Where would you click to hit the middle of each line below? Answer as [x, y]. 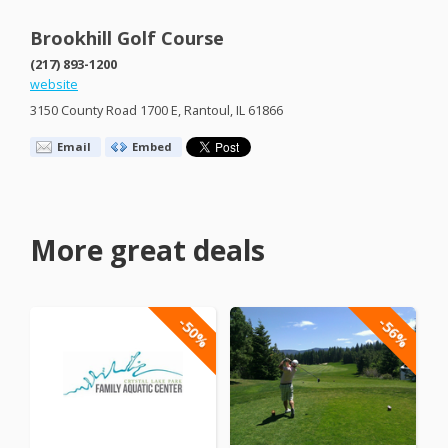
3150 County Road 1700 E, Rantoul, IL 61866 [156, 110]
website [54, 85]
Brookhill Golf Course [127, 38]
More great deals [147, 249]
